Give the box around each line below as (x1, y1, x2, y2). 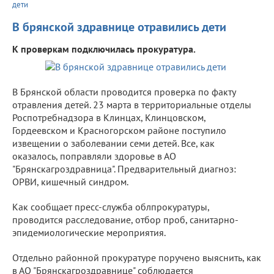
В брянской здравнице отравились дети (12, 18, 226, 35)
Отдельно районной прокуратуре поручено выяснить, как (12, 251, 261, 264)
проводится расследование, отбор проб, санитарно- (12, 213, 239, 226)
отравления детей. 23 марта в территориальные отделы (12, 98, 251, 111)
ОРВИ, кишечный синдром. (12, 175, 128, 188)
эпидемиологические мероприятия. (12, 226, 166, 239)
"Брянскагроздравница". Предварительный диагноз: (12, 162, 236, 175)
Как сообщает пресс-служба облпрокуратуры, (12, 200, 209, 213)
